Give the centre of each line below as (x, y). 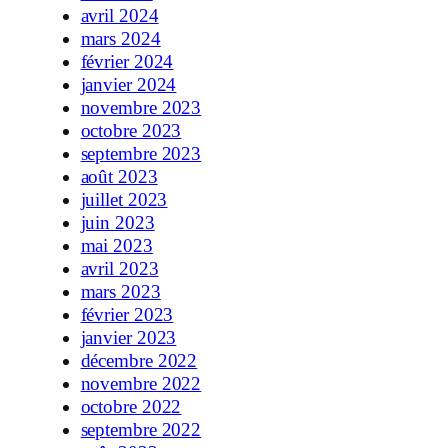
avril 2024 (119, 16)
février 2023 (127, 315)
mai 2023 (116, 246)
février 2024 (127, 62)
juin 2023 (117, 223)
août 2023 (119, 177)
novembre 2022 (141, 384)
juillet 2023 (124, 200)
